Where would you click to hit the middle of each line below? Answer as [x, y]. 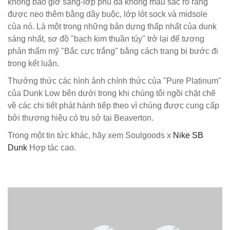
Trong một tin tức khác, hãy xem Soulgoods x [90, 135]
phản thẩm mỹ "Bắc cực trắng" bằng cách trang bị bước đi [113, 51]
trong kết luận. [33, 63]
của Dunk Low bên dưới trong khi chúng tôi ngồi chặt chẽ [112, 93]
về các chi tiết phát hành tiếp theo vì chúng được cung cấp [113, 106]
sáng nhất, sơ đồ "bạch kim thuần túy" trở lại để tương [106, 39]
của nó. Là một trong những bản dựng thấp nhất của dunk [112, 26]
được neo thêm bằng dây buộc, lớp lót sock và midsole [108, 14]
